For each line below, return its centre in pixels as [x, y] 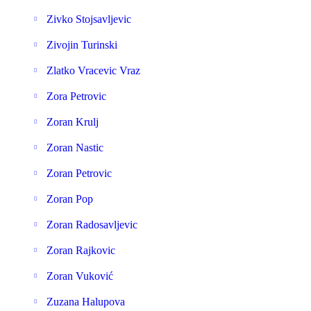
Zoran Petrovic [79, 173]
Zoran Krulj [73, 122]
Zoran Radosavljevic [92, 225]
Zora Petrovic [76, 96]
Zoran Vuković [80, 276]
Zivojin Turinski [82, 45]
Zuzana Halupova [86, 302]
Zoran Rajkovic [81, 250]
